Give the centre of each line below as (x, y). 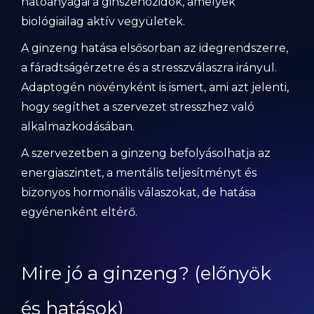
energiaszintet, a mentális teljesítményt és (139, 173)
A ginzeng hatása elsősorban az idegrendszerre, (155, 48)
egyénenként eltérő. (79, 212)
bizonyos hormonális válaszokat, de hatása (138, 192)
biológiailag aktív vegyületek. (103, 21)
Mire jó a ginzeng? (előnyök (146, 273)
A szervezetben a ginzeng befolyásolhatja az (146, 153)
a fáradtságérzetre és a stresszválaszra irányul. (149, 68)
